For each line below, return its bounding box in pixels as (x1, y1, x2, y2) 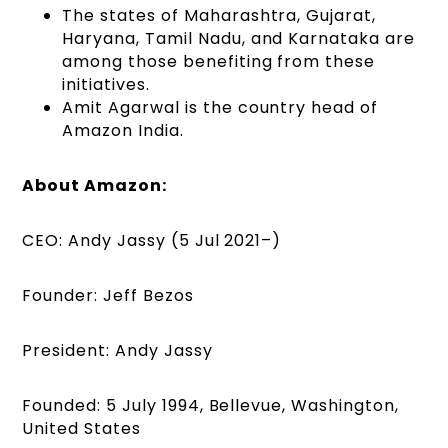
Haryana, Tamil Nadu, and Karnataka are (62, 27, 415, 51)
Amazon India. (62, 119, 184, 143)
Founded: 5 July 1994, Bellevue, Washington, (22, 394, 399, 418)
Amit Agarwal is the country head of (62, 96, 378, 120)
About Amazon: (22, 174, 167, 198)
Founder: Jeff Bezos (22, 284, 194, 308)
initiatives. (62, 73, 150, 97)
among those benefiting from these (62, 50, 376, 74)
